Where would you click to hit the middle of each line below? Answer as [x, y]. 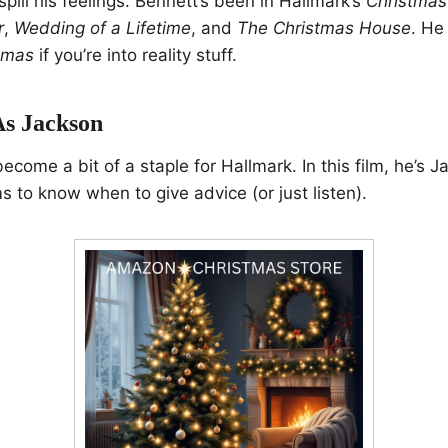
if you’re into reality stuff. [135, 54]
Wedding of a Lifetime [102, 27]
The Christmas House [324, 27]
